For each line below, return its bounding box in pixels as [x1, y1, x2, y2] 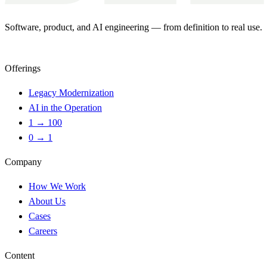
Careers [29, 225, 57, 236]
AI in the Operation [29, 102, 102, 113]
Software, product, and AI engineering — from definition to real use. [5, 21, 262, 32]
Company [5, 156, 42, 167]
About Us [29, 195, 66, 206]
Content [5, 250, 35, 260]
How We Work [29, 181, 86, 191]
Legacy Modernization [29, 87, 114, 98]
